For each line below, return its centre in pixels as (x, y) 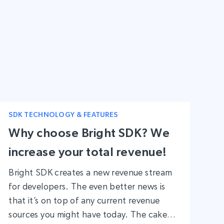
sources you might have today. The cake (88, 214)
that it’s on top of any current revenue (84, 200)
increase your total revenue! (88, 151)
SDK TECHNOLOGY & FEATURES (63, 114)
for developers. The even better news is (87, 186)
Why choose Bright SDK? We (89, 132)
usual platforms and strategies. (70, 33)
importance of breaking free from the (83, 19)
